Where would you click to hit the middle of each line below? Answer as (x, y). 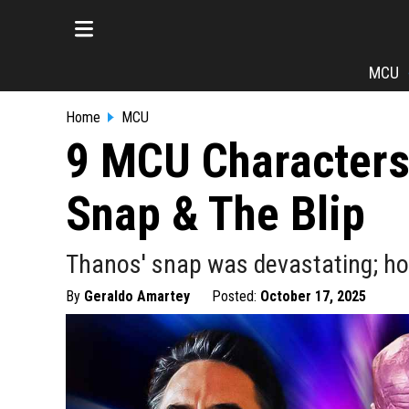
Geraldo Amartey (137, 296)
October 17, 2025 (313, 296)
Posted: (236, 296)
